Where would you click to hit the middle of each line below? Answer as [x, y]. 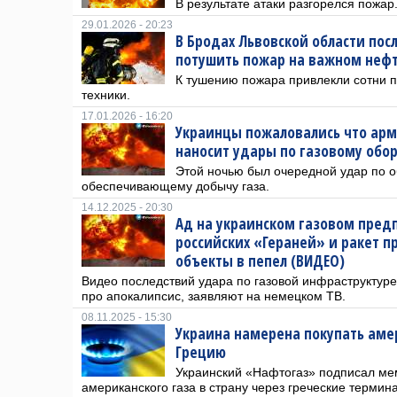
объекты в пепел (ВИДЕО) [260, 261]
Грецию [201, 352]
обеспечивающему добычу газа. [175, 186]
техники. [106, 95]
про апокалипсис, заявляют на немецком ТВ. [214, 296]
